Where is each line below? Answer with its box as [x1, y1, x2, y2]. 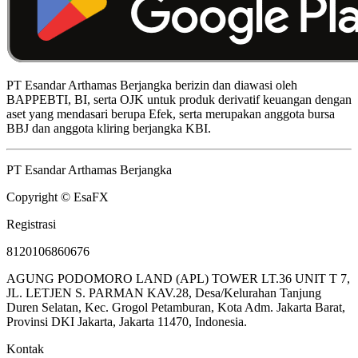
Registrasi [6, 217, 56, 231]
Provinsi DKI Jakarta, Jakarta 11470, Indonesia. [6, 314, 247, 328]
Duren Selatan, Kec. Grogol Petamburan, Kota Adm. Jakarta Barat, [6, 300, 345, 314]
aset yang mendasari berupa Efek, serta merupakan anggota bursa [6, 106, 335, 121]
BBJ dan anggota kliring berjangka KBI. [6, 121, 211, 135]
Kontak [6, 341, 44, 356]
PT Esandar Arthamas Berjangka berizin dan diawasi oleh [6, 78, 297, 92]
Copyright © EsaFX [6, 189, 109, 204]
